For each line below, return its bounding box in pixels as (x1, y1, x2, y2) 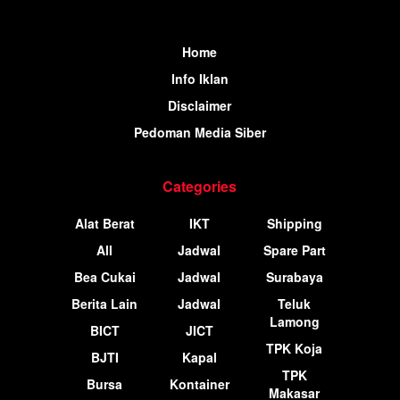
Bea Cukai (73, 268, 136, 287)
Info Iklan (171, 70, 229, 88)
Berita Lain (71, 295, 138, 313)
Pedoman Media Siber (133, 123, 266, 142)
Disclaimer (168, 96, 231, 115)
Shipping (266, 214, 322, 233)
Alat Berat (74, 214, 135, 233)
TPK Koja (266, 339, 323, 358)
